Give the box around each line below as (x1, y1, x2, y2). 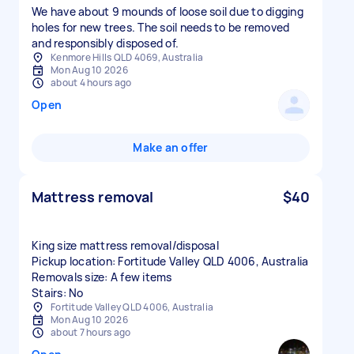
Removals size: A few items (32, 269, 172, 284)
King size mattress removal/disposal (32, 238, 219, 253)
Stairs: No (32, 285, 84, 300)
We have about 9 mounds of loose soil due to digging (32, 4, 303, 19)
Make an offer (133, 140, 209, 155)
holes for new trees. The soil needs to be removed (32, 20, 290, 35)
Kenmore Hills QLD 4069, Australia (51, 51, 204, 64)
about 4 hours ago (51, 76, 132, 89)
